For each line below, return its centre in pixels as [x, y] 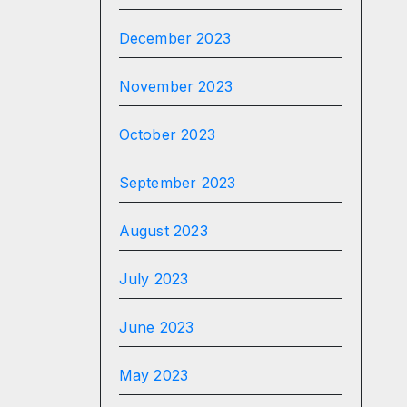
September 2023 [177, 183]
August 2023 [163, 231]
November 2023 [176, 86]
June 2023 [156, 327]
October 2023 [167, 134]
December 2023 [175, 38]
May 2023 [154, 375]
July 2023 [154, 279]
